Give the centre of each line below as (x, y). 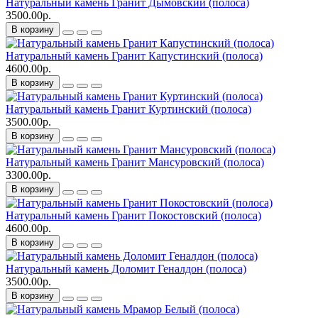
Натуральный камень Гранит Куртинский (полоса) (128, 109)
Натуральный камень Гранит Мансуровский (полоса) (135, 163)
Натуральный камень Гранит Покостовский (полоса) (133, 216)
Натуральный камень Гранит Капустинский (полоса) (134, 56)
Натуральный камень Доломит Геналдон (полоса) (126, 269)
